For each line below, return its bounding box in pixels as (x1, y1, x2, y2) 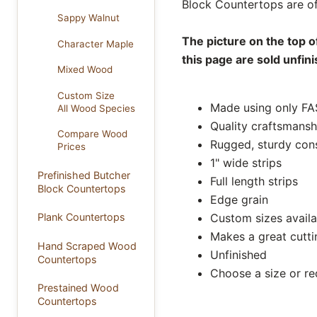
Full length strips (209, 173, 298, 188)
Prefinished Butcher (37, 168, 130, 181)
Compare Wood (57, 128, 128, 140)
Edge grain (209, 192, 268, 207)
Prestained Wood (37, 282, 119, 294)
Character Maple (57, 38, 134, 50)
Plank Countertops (37, 211, 125, 224)
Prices (57, 141, 86, 153)
